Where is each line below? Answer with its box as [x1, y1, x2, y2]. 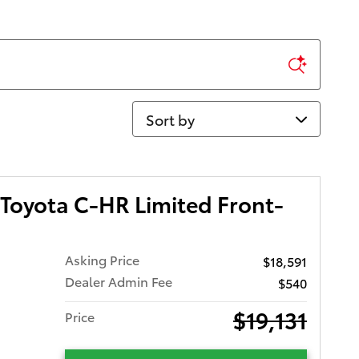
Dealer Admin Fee [65, 271, 173, 290]
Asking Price [65, 249, 140, 268]
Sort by [131, 101, 180, 121]
